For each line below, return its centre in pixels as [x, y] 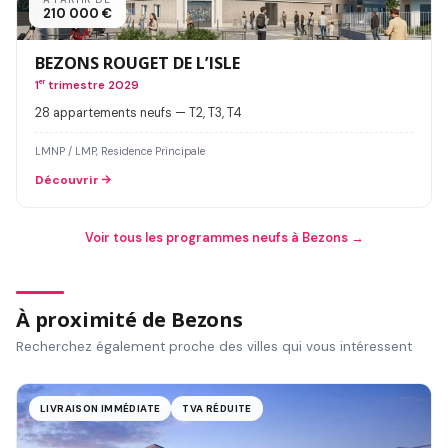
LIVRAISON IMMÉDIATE [100, 408]
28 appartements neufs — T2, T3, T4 [138, 112]
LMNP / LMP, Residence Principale [120, 150]
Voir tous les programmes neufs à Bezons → [224, 237]
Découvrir [67, 179]
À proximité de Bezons [129, 319]
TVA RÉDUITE [217, 408]
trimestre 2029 [92, 84]
